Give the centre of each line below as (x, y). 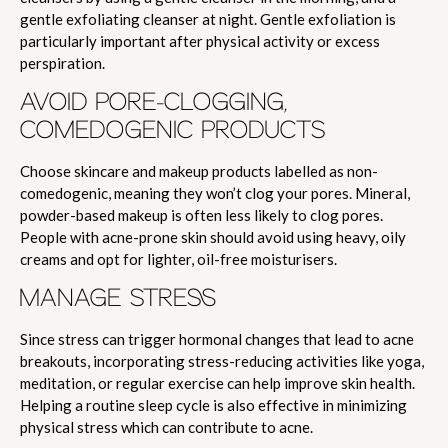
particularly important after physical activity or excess (200, 40)
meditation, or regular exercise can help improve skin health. (217, 382)
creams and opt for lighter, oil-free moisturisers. (178, 258)
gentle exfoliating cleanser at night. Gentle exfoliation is (208, 18)
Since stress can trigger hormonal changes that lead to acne (217, 338)
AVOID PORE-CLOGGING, (153, 102)
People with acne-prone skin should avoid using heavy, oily (213, 236)
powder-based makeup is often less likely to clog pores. (201, 214)
